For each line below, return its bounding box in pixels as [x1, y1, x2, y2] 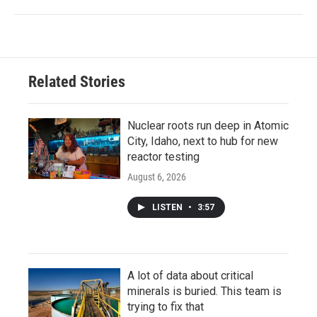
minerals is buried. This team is [127, 284, 282, 299]
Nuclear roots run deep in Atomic [127, 119, 289, 133]
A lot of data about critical [127, 269, 253, 283]
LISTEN [152, 202, 185, 213]
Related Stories [28, 73, 125, 91]
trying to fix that [127, 300, 204, 314]
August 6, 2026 [127, 171, 186, 183]
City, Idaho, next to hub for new [127, 134, 278, 149]
